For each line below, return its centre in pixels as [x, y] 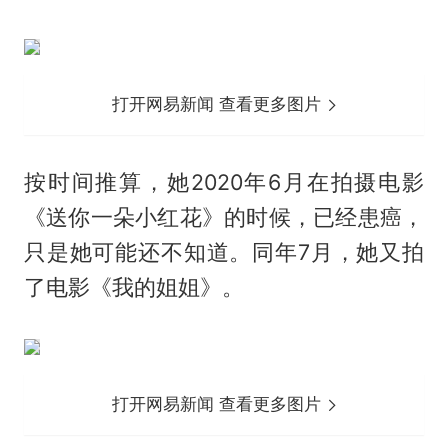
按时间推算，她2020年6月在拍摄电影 [224, 181]
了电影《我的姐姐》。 [133, 286]
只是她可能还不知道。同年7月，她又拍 [224, 251]
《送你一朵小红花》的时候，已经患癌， [224, 216]
